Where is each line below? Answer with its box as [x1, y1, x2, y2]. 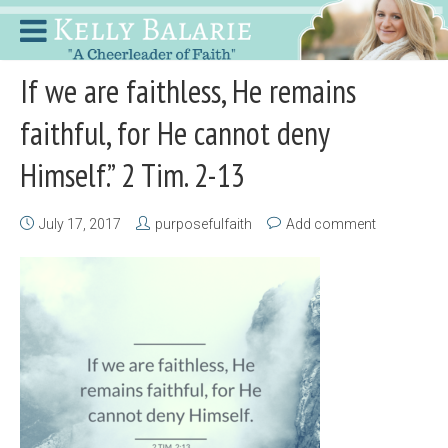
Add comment [286, 216, 376, 232]
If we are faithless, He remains [20, 70, 356, 112]
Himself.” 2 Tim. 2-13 [20, 154, 245, 196]
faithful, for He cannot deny [20, 112, 329, 154]
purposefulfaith [155, 216, 252, 232]
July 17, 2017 [39, 216, 121, 232]
